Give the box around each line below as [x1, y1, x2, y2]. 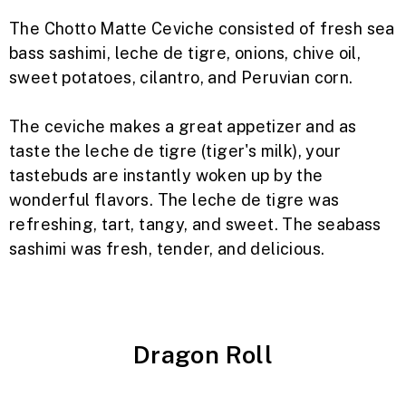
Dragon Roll [132, 340, 274, 370]
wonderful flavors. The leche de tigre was [9, 190, 340, 210]
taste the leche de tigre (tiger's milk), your [9, 141, 341, 161]
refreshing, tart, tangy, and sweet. [9, 215, 283, 235]
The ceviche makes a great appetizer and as [9, 117, 357, 137]
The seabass [282, 215, 382, 235]
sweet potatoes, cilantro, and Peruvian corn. [9, 68, 353, 88]
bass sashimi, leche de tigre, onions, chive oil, [9, 43, 362, 63]
